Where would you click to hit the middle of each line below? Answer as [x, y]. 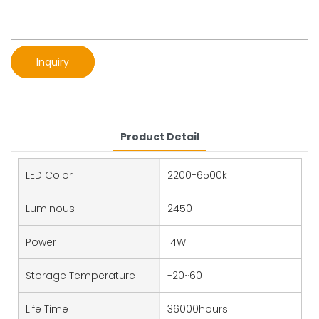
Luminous [50, 208]
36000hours [197, 309]
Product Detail [159, 136]
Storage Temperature [80, 275]
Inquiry [53, 62]
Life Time [47, 309]
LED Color [49, 175]
